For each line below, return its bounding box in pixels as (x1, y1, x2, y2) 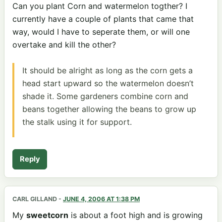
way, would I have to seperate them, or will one (12, 27, 190, 37)
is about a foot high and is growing (68, 210, 203, 220)
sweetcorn (26, 210, 68, 220)
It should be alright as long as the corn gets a (22, 65, 193, 75)
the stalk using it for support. (22, 116, 132, 127)
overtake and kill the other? (12, 40, 116, 50)
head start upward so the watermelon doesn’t (22, 78, 194, 88)
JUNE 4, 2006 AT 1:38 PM (63, 195, 140, 203)
